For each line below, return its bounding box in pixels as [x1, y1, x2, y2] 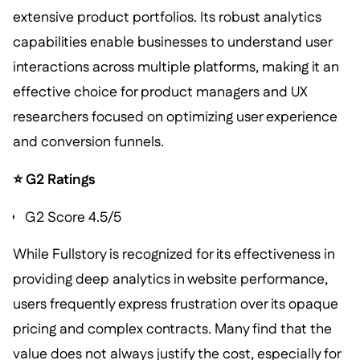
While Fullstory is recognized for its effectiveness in [12, 244, 335, 265]
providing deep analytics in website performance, [12, 269, 328, 290]
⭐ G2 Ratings [12, 169, 96, 190]
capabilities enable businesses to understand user [12, 32, 332, 53]
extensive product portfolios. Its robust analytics [12, 7, 321, 28]
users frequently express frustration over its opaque [12, 294, 338, 315]
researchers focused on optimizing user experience [12, 107, 337, 128]
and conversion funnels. [12, 132, 164, 153]
